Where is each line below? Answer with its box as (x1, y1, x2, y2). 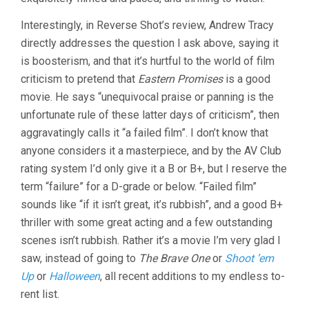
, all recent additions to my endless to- (100, 270, 285, 283)
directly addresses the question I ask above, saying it (21, 37, 279, 50)
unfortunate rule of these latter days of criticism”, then (21, 108, 279, 121)
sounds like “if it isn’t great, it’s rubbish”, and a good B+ (21, 198, 283, 211)
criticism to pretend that (21, 72, 138, 86)
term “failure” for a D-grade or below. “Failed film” (21, 180, 257, 193)
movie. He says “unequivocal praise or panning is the (21, 90, 274, 103)
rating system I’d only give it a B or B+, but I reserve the (21, 162, 287, 175)
